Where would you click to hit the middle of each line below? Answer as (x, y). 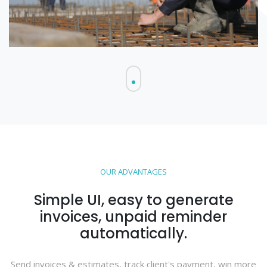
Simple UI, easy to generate (133, 200)
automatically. (133, 233)
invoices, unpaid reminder (133, 217)
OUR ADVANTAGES (133, 172)
